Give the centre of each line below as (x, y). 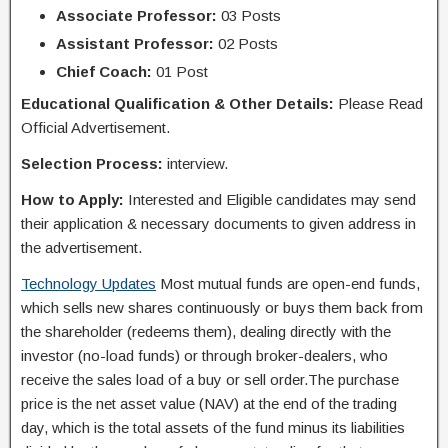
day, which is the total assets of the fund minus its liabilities (213, 427)
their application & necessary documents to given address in (218, 223)
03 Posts (249, 15)
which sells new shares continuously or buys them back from (222, 307)
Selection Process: (92, 163)
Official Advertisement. (95, 127)
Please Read (378, 103)
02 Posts (246, 43)
